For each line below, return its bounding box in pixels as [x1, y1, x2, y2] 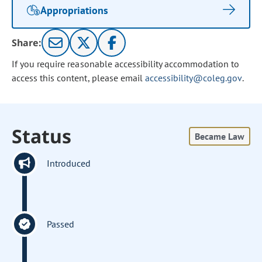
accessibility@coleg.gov [144, 72, 242, 84]
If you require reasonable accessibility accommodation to [12, 58, 240, 70]
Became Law [194, 130, 244, 142]
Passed [47, 218, 75, 230]
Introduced [47, 157, 91, 169]
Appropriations [40, 3, 109, 17]
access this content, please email [12, 72, 145, 84]
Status [12, 123, 72, 149]
